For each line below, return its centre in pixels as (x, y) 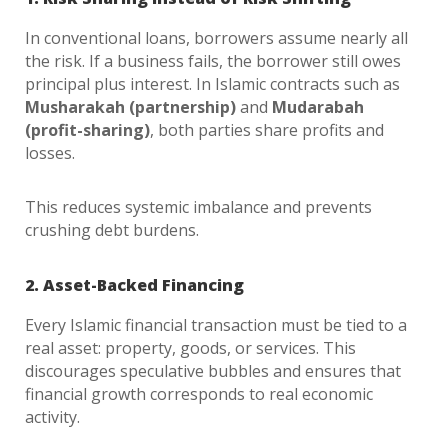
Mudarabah (318, 107)
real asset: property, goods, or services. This (190, 348)
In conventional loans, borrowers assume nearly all (216, 38)
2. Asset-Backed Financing (134, 285)
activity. (52, 417)
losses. (50, 153)
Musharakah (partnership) (130, 107)
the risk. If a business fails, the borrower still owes (213, 61)
